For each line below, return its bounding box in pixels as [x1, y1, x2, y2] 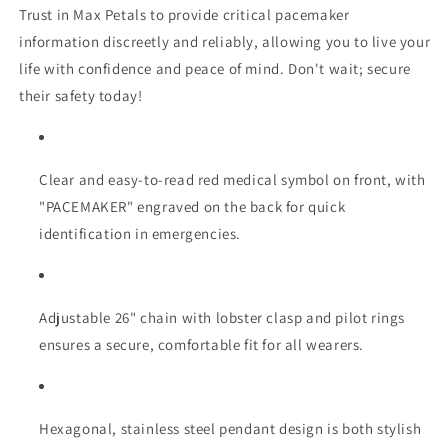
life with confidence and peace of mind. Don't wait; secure [19, 58, 411, 78]
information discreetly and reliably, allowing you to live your [19, 31, 431, 51]
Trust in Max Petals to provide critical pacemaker [19, 4, 350, 24]
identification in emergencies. [39, 223, 242, 243]
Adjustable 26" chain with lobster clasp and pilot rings [39, 307, 406, 327]
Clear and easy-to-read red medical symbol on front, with [39, 169, 426, 189]
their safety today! [19, 85, 143, 105]
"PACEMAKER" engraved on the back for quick [39, 196, 346, 216]
